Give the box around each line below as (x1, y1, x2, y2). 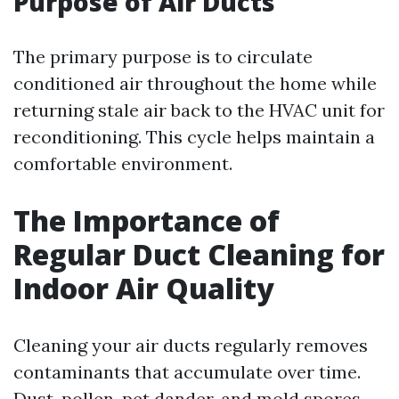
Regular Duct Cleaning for (13, 235, 385, 273)
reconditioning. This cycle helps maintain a (13, 126, 375, 148)
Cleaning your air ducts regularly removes (13, 334, 368, 356)
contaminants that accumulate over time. (13, 361, 361, 383)
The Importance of (13, 201, 280, 240)
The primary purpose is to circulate (13, 45, 313, 68)
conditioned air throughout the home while (13, 72, 377, 94)
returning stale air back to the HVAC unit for (13, 99, 385, 121)
